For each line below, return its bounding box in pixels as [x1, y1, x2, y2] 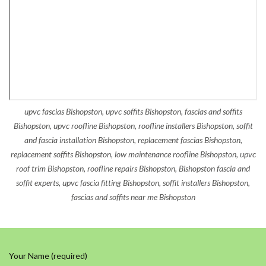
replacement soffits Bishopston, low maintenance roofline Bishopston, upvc [10, 148, 256, 159]
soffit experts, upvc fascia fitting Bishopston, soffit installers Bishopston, [16, 177, 250, 188]
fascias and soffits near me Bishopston [71, 191, 195, 202]
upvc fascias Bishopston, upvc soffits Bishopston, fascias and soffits [24, 106, 242, 116]
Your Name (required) [9, 250, 87, 261]
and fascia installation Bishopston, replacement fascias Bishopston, [24, 134, 242, 145]
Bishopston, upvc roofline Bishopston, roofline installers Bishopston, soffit [13, 120, 253, 131]
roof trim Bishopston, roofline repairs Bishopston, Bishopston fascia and [16, 163, 250, 173]
